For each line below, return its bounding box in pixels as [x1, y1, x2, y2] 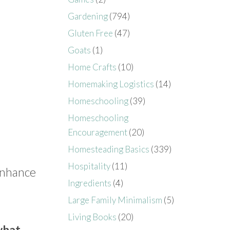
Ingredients [68, 177, 112, 188]
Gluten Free [68, 27, 113, 39]
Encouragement [68, 126, 128, 138]
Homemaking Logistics [68, 78, 155, 89]
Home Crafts [68, 61, 117, 72]
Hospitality [68, 160, 111, 171]
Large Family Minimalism [68, 194, 163, 205]
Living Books [68, 211, 117, 222]
